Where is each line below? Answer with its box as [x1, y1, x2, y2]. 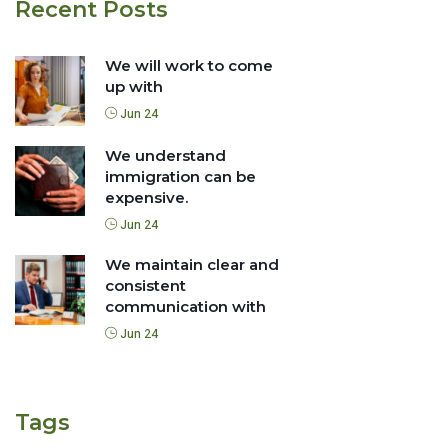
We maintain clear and [105, 254, 279, 274]
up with [105, 76, 163, 96]
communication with [105, 296, 266, 316]
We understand [105, 145, 226, 165]
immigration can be [105, 166, 256, 186]
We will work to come [105, 55, 273, 75]
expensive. [105, 187, 188, 207]
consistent [105, 275, 186, 295]
